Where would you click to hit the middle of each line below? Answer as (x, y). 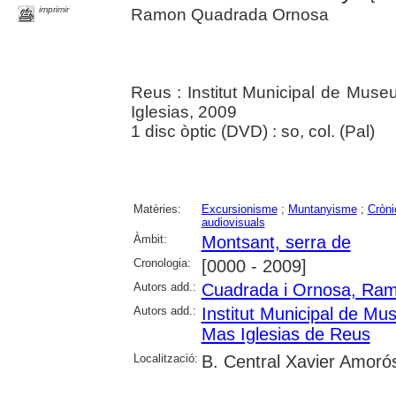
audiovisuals (233, 223)
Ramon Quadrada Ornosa (229, 15)
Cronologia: (162, 263)
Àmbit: (150, 240)
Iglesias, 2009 (183, 112)
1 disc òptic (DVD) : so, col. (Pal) (252, 132)
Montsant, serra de (276, 243)
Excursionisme (239, 209)
